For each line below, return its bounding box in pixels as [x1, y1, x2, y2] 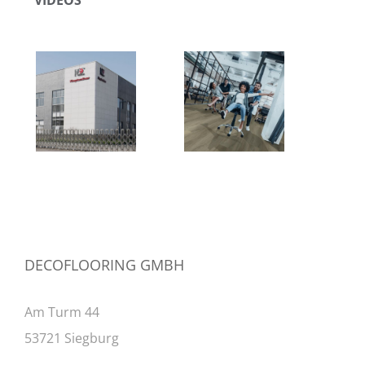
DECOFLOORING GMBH [24, 254, 184, 275]
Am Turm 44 [24, 302, 99, 321]
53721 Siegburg [24, 328, 119, 347]
